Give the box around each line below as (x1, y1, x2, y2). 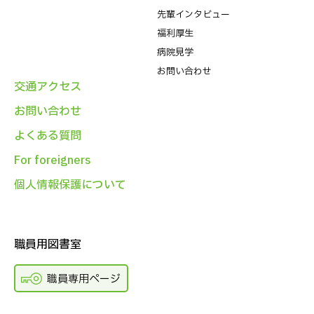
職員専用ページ (46, 271, 121, 287)
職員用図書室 (14, 236, 81, 254)
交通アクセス (14, 78, 81, 96)
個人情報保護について (14, 177, 126, 194)
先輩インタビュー (157, 8, 230, 22)
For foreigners (14, 152, 91, 170)
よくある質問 (14, 128, 81, 145)
